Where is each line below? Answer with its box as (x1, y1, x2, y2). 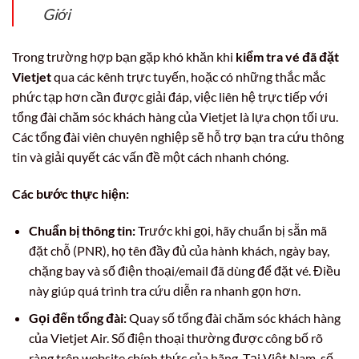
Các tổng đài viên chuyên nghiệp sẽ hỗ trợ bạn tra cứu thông (12, 129, 344, 145)
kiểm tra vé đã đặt (236, 49, 339, 65)
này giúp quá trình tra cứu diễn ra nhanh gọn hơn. (28, 282, 301, 298)
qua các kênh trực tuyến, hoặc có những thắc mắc (51, 69, 325, 85)
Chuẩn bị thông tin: (28, 222, 135, 238)
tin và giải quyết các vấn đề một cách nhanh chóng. (12, 149, 288, 165)
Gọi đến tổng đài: (28, 310, 127, 326)
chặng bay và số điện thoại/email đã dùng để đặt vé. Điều (28, 262, 341, 278)
